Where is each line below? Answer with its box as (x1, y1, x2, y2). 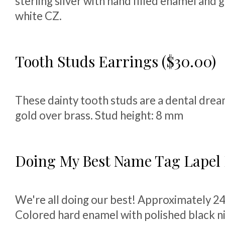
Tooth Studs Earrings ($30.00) (15, 51, 216, 71)
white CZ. (15, 9, 62, 23)
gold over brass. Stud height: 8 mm (15, 108, 183, 122)
